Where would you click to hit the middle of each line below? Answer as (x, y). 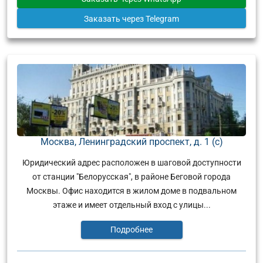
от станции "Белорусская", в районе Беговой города (131, 176)
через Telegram (151, 18)
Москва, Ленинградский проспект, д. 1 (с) (131, 141)
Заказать (103, 18)
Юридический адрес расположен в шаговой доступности (131, 162)
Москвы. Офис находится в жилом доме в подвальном (131, 190)
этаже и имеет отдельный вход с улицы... (131, 205)
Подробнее (131, 230)
